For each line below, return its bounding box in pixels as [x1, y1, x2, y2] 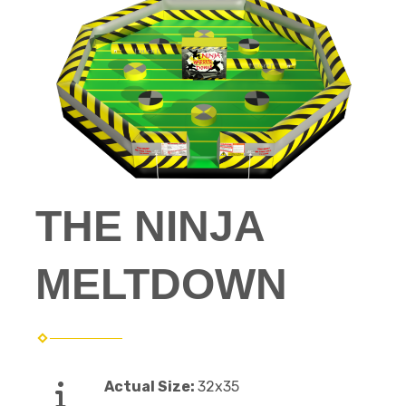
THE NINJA [35, 202, 264, 250]
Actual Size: [104, 378, 198, 395]
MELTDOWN [35, 260, 287, 308]
